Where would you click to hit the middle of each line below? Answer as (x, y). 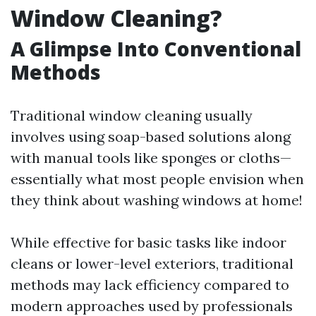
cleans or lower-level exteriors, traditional (152, 263)
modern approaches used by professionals (152, 306)
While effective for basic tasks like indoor (148, 242)
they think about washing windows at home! (157, 200)
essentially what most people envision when (157, 179)
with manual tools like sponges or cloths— (151, 158)
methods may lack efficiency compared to (150, 285)
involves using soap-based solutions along (151, 136)
